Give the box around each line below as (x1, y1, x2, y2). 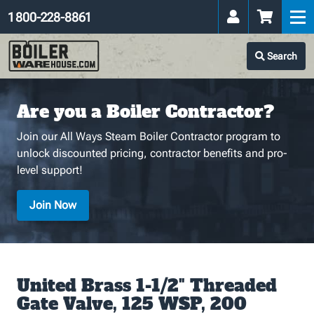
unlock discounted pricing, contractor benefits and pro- (17, 146, 287, 160)
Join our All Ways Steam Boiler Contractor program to (17, 130, 280, 143)
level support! (17, 163, 83, 177)
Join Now (29, 198, 76, 212)
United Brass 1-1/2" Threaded (17, 274, 277, 297)
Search (265, 50, 297, 62)
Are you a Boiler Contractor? (17, 100, 274, 123)
